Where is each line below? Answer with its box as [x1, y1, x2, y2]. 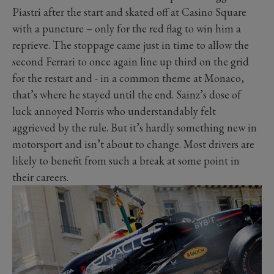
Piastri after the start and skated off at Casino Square [12, 4, 246, 19]
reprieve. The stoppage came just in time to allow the [12, 37, 249, 52]
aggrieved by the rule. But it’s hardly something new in [12, 120, 257, 135]
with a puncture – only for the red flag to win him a [12, 21, 241, 35]
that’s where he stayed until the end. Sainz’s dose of [12, 87, 241, 102]
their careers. [12, 169, 68, 184]
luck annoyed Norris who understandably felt [12, 103, 216, 118]
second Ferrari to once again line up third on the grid [12, 54, 249, 68]
